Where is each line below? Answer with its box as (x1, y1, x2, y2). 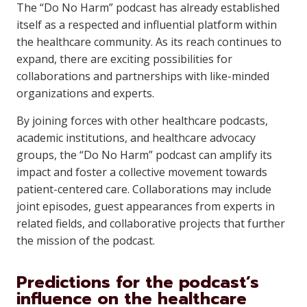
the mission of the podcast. (16, 233, 155, 248)
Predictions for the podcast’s (16, 270, 259, 295)
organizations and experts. (16, 86, 154, 101)
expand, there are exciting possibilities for (16, 51, 232, 66)
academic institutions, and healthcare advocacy (16, 130, 256, 145)
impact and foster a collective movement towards (16, 164, 267, 180)
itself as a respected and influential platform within (16, 17, 277, 32)
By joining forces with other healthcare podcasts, (16, 113, 268, 128)
